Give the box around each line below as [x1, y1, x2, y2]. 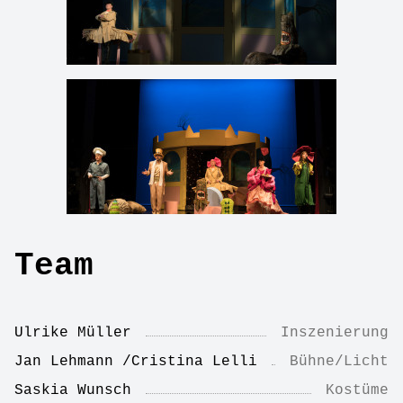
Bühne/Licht [290, 354, 389, 370]
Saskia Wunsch [14, 382, 131, 399]
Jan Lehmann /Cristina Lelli [14, 354, 257, 370]
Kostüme [326, 382, 389, 399]
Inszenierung [281, 325, 389, 341]
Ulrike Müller [14, 325, 131, 341]
